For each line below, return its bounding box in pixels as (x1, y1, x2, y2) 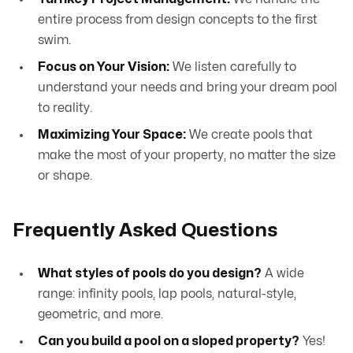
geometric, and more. (38, 308, 163, 321)
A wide (262, 267, 304, 281)
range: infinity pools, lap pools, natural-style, (38, 288, 296, 301)
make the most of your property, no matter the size (38, 149, 336, 162)
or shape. (38, 169, 92, 183)
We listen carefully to (169, 61, 296, 74)
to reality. (38, 102, 92, 115)
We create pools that (186, 128, 313, 142)
